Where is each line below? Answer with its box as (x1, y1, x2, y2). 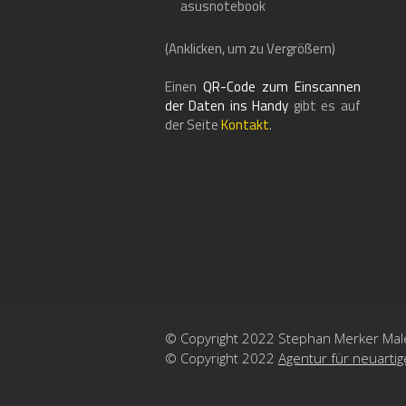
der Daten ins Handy (165, 94, 289, 116)
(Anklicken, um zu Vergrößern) (165, 37, 335, 59)
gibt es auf (288, 94, 361, 116)
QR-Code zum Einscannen (202, 75, 361, 97)
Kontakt (221, 113, 269, 135)
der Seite (165, 113, 221, 135)
